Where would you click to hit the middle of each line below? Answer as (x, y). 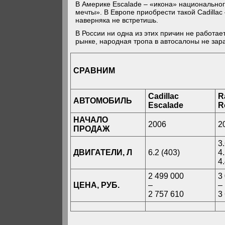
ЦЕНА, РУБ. (97, 185)
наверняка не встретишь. (117, 20)
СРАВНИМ (94, 71)
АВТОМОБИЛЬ (103, 101)
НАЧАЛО (91, 120)
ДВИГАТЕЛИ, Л (103, 152)
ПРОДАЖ (92, 129)
